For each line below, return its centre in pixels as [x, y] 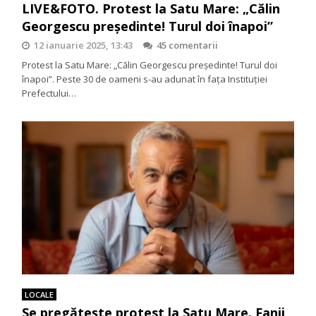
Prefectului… [49, 93]
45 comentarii [188, 45]
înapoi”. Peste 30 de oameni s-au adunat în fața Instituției [145, 79]
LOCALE [39, 294]
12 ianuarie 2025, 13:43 [84, 45]
